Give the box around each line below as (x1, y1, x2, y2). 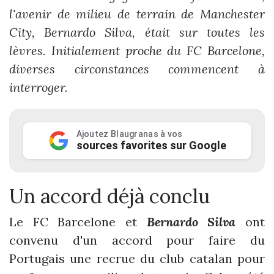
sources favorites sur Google (76, 138, 226, 152)
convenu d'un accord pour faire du (9, 232, 265, 248)
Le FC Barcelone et (9, 213, 147, 229)
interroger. (9, 79, 68, 95)
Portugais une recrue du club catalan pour (9, 250, 265, 266)
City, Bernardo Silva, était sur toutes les (9, 24, 265, 40)
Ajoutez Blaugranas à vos (76, 128, 183, 139)
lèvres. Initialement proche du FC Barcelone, (9, 42, 265, 58)
